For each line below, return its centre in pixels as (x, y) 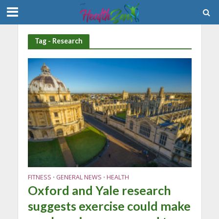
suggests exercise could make (109, 206)
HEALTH (118, 177)
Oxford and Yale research (99, 190)
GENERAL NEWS (79, 177)
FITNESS (39, 177)
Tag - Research (58, 41)
